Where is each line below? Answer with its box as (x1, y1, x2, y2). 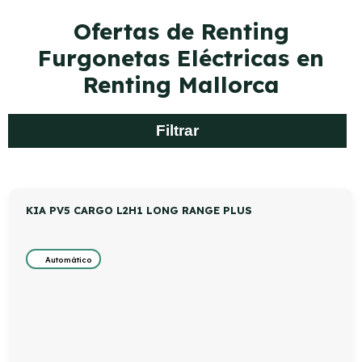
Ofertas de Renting (73, 17, 289, 45)
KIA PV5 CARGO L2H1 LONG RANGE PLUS (26, 204, 253, 217)
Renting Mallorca (82, 70, 280, 99)
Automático (44, 254, 92, 264)
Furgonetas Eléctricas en (38, 44, 324, 72)
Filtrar (156, 122, 200, 139)
